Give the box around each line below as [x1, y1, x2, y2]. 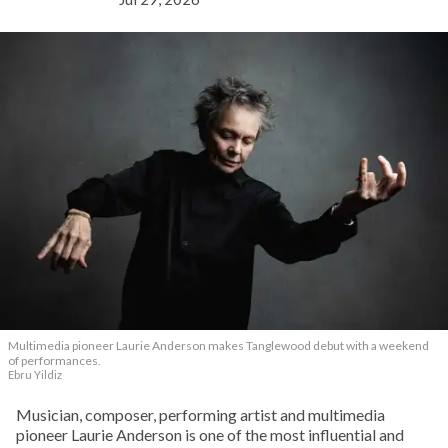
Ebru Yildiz [8, 368, 62, 382]
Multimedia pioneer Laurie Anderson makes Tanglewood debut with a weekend [8, 338, 429, 354]
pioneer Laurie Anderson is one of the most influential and [16, 425, 404, 445]
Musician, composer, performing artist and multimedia [16, 405, 385, 425]
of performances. [8, 353, 101, 369]
